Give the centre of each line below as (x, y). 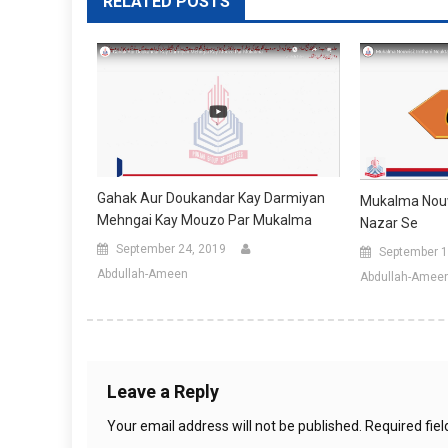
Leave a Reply (163, 392)
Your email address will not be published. (234, 426)
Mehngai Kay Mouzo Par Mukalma (204, 220)
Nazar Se (388, 223)
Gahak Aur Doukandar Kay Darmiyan (211, 198)
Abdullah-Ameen (142, 274)
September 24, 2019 (171, 249)
